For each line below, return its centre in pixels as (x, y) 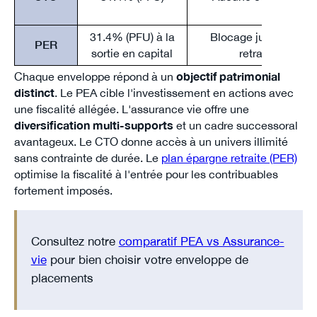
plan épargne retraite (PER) (229, 157)
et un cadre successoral (235, 125)
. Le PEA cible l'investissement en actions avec (174, 92)
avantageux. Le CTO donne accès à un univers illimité (151, 141)
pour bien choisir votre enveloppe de (147, 260)
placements (62, 278)
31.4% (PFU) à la (132, 36)
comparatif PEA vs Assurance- (201, 241)
